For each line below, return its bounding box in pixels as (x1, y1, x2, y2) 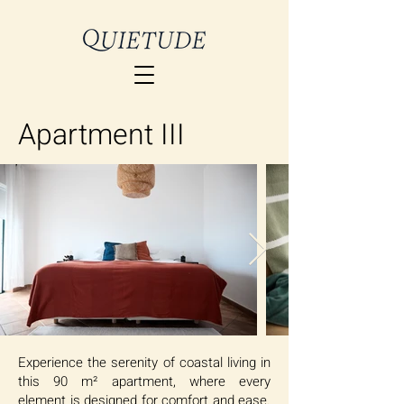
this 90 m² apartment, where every (18, 372, 271, 391)
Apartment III (18, 114, 185, 156)
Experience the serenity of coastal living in (18, 353, 271, 372)
